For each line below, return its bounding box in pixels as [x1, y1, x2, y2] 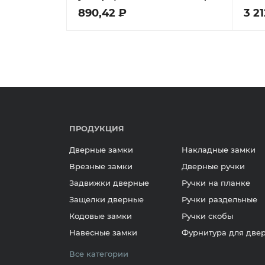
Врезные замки [69, 161, 132, 171]
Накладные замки [182, 145, 256, 154]
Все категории [69, 249, 128, 258]
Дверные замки [69, 145, 133, 154]
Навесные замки [69, 228, 137, 237]
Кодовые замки [69, 211, 132, 221]
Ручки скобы [182, 211, 233, 221]
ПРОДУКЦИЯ [69, 124, 124, 133]
